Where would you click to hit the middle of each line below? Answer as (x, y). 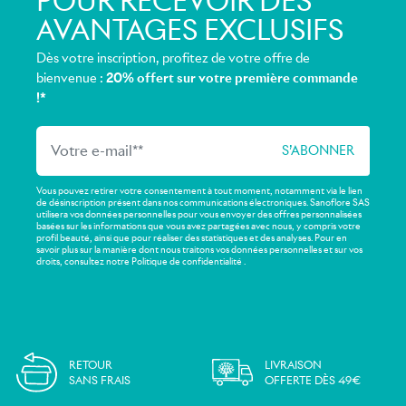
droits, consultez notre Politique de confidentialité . (141, 261)
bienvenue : (71, 78)
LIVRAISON (293, 364)
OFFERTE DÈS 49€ (313, 380)
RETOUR (91, 364)
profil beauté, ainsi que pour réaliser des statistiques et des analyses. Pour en (192, 237)
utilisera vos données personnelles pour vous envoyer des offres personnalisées (199, 214)
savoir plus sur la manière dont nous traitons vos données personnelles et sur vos (199, 249)
